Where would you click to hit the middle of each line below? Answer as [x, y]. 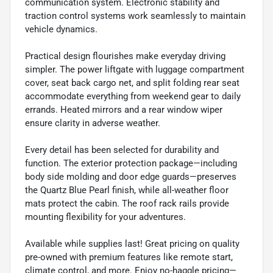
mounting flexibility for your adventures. [105, 217]
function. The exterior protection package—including [131, 163]
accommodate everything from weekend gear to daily [133, 96]
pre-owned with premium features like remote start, [129, 257]
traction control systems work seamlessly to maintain [135, 16]
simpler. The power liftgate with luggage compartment [135, 69]
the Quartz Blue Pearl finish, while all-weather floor [127, 190]
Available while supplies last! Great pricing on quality [132, 243]
